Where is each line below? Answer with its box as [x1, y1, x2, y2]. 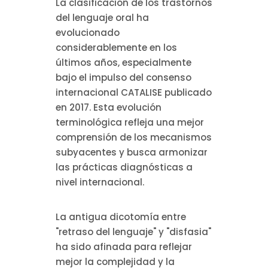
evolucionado [55, 26, 120, 39]
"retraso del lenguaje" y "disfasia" [55, 226, 211, 239]
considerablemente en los [55, 41, 177, 54]
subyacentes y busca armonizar [55, 146, 208, 159]
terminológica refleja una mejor [55, 116, 204, 129]
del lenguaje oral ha [55, 11, 149, 25]
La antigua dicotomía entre [55, 211, 186, 224]
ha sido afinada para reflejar [55, 240, 192, 254]
